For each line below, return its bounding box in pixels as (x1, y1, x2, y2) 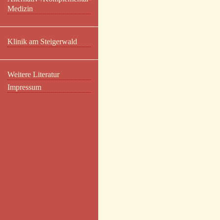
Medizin (7, 4, 33, 13)
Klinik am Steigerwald (7, 37, 77, 46)
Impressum (7, 83, 41, 91)
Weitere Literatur (7, 70, 59, 79)
